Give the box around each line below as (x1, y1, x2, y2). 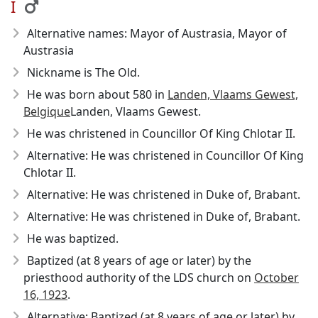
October (254, 270, 299, 285)
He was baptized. (27, 231, 119, 246)
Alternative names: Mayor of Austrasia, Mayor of (27, 26, 287, 41)
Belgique (23, 104, 70, 119)
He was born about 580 (27, 87, 152, 102)
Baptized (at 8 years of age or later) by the (27, 253, 251, 268)
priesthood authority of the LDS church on (23, 270, 254, 285)
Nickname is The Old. (27, 65, 140, 80)
